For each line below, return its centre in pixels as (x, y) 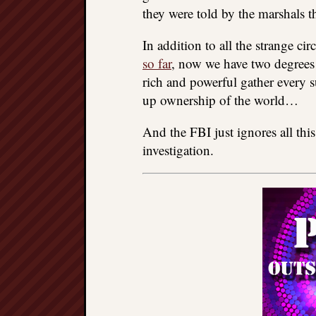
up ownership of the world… (220, 100)
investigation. (178, 150)
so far (157, 63)
